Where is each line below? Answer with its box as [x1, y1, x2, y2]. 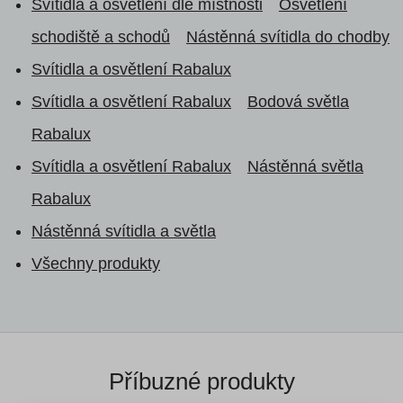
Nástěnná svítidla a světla [31, 221, 216, 240]
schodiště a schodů [31, 27, 170, 46]
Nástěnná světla [247, 157, 363, 175]
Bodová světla [247, 92, 349, 111]
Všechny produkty [31, 254, 160, 273]
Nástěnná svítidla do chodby [186, 27, 390, 46]
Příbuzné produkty [108, 367, 295, 395]
